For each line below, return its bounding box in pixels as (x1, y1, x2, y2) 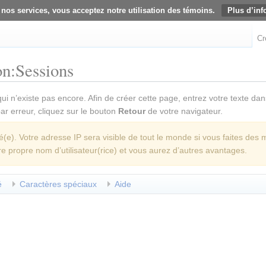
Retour (118, 106, 145, 116)
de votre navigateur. (145, 106, 223, 116)
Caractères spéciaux (20, 179, 97, 189)
